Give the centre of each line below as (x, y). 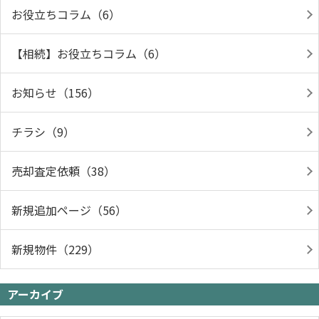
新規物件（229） (55, 249)
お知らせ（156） (55, 93)
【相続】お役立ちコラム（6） (89, 53)
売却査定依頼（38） (63, 171)
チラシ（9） (43, 132)
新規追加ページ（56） (69, 210)
